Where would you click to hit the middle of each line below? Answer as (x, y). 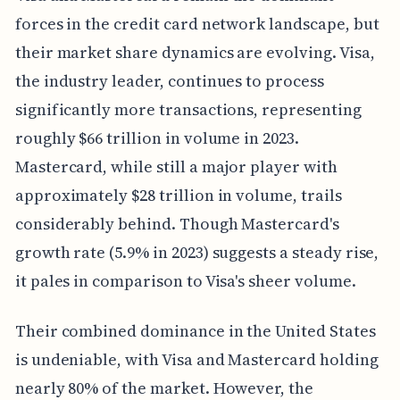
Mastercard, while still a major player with (176, 167)
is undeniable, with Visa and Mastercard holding (196, 360)
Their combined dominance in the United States (195, 331)
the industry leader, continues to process (169, 81)
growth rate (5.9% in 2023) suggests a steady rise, (197, 253)
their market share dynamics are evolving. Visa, (195, 53)
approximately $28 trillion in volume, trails (178, 196)
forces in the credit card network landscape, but (197, 24)
